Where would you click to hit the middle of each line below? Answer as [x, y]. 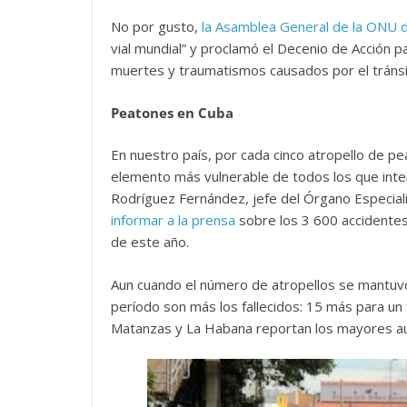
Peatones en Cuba [172, 112]
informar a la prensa [175, 220]
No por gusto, [156, 26]
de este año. [150, 242]
